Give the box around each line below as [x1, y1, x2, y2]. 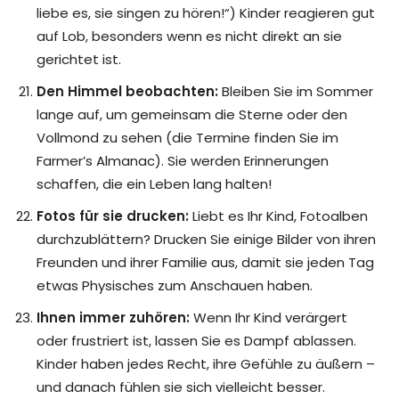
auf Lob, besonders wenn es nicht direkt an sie [37, 27, 342, 46]
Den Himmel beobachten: [37, 82, 218, 102]
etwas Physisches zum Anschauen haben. [37, 276, 313, 296]
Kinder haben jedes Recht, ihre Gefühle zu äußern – [37, 354, 375, 374]
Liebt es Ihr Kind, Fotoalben [189, 207, 368, 226]
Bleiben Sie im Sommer [218, 82, 373, 102]
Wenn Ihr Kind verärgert [190, 308, 347, 328]
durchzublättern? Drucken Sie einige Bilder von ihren [37, 230, 376, 249]
